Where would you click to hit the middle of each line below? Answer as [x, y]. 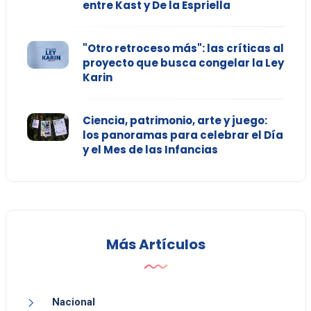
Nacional [73, 302]
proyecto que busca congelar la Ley [183, 63]
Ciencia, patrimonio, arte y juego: [175, 121]
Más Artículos [155, 245]
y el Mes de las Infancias [150, 150]
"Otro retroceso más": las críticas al [183, 49]
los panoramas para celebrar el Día [183, 135]
